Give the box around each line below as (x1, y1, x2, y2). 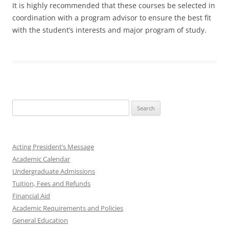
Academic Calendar (12, 154, 70, 164)
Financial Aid (12, 191, 50, 200)
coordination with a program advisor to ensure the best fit (12, 13, 211, 22)
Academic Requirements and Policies (12, 203, 123, 213)
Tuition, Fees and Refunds (12, 179, 90, 188)
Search (12, 101, 32, 110)
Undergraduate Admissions (12, 167, 95, 176)
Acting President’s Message (12, 142, 94, 151)
